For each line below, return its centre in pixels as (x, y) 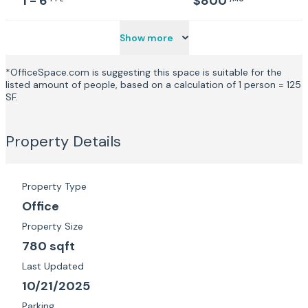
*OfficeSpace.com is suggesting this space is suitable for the (144, 72)
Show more (146, 38)
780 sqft (48, 246)
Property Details (63, 141)
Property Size (53, 226)
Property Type (54, 186)
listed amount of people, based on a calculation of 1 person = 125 (153, 85)
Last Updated (53, 266)
